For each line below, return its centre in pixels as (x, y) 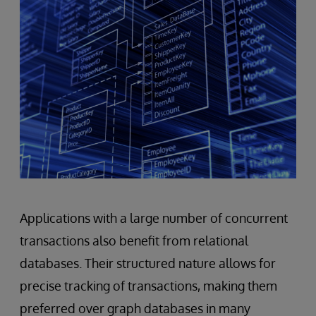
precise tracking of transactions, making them (148, 285)
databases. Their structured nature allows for (148, 263)
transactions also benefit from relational (134, 240)
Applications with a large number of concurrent (154, 218)
